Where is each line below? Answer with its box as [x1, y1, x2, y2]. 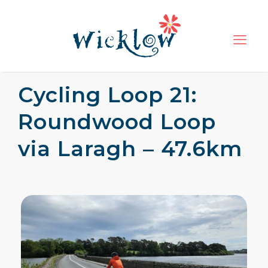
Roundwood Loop [18, 109, 216, 135]
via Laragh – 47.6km [18, 136, 242, 162]
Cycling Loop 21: [18, 82, 197, 108]
